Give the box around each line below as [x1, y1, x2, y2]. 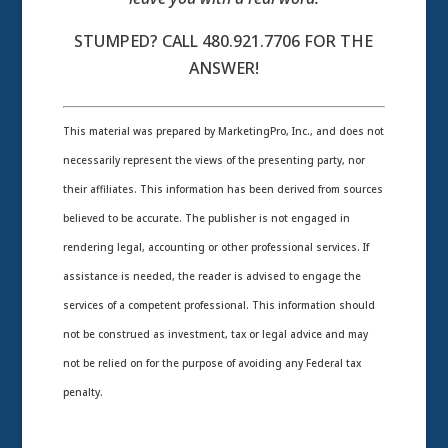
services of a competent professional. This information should [62, 297, 375, 312]
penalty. [62, 384, 103, 399]
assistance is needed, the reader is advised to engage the [62, 268, 361, 283]
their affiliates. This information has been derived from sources [62, 181, 383, 196]
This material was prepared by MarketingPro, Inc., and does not [62, 123, 384, 138]
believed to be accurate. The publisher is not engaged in [62, 210, 350, 225]
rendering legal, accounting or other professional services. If [62, 239, 369, 254]
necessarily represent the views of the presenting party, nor [62, 152, 365, 167]
